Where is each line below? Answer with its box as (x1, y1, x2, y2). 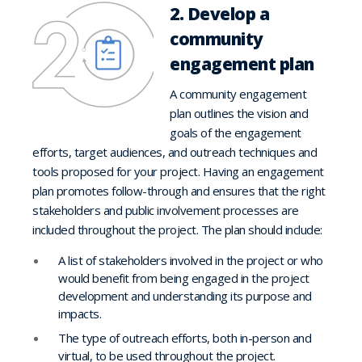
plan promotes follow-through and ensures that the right (32, 183, 326, 200)
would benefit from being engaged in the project (58, 270, 309, 287)
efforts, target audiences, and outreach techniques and (32, 144, 317, 161)
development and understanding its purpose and (58, 288, 312, 305)
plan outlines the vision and (170, 105, 308, 122)
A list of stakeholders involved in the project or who (58, 252, 323, 269)
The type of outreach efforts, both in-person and (58, 330, 311, 347)
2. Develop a (170, 2, 269, 25)
